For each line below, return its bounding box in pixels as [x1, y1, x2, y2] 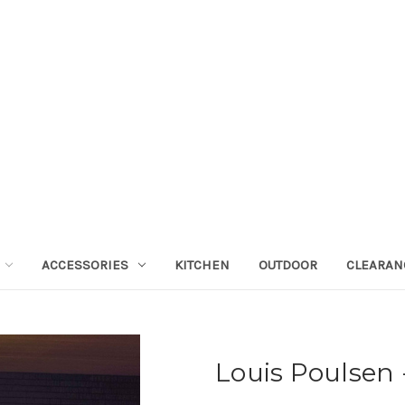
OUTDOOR [258, 256, 317, 273]
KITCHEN [174, 256, 230, 273]
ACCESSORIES [41, 256, 128, 273]
